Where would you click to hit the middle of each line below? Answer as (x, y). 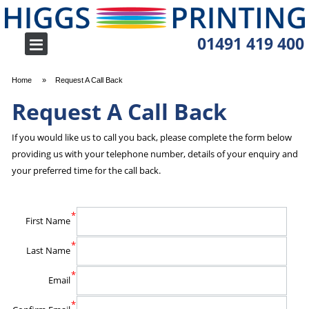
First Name (48, 221)
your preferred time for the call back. (86, 171)
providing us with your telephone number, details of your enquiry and (154, 154)
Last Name (48, 251)
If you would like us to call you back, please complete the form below (151, 138)
